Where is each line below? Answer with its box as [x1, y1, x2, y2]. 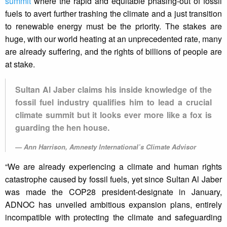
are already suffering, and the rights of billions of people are [5, 46, 222, 58]
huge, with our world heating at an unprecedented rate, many [5, 33, 222, 45]
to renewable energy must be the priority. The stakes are [5, 20, 222, 32]
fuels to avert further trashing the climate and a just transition [5, 8, 222, 20]
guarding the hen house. [15, 122, 109, 134]
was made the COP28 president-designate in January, [5, 186, 222, 198]
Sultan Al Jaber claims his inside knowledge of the [15, 84, 212, 96]
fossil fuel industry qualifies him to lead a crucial [15, 96, 212, 108]
